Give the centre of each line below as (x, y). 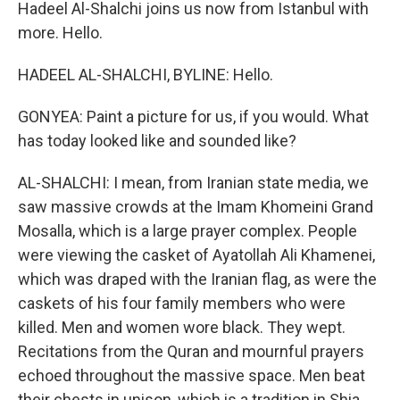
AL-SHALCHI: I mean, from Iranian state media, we (193, 183)
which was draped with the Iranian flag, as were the (197, 279)
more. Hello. (60, 33)
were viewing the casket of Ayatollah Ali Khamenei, (196, 255)
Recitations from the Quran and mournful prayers (191, 351)
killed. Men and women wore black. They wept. (182, 327)
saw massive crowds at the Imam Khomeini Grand (196, 207)
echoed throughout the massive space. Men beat (192, 375)
